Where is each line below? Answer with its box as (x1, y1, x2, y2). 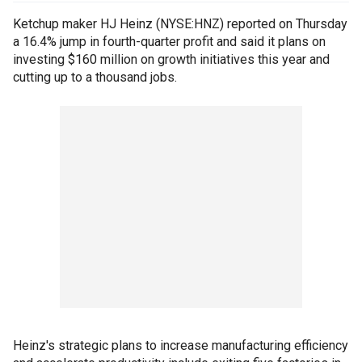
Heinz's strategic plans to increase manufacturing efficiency (13, 338, 348, 353)
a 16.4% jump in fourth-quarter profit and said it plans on (13, 34, 326, 49)
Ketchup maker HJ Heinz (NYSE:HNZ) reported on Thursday (13, 16, 347, 32)
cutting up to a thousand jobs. (13, 69, 177, 85)
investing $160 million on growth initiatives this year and (13, 52, 330, 67)
